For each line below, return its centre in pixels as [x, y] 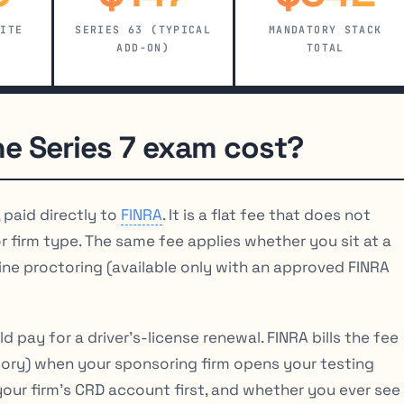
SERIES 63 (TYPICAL [143, 30]
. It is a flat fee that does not [266, 214]
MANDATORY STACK [325, 30]
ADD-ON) [143, 48]
